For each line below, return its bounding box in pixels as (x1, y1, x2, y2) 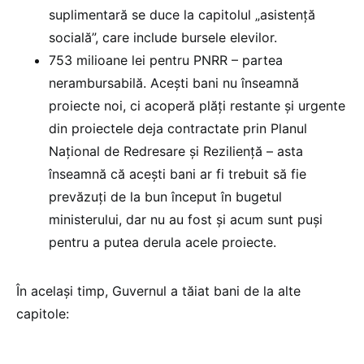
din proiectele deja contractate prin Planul (49, 119, 307, 136)
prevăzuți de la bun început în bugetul (49, 188, 282, 205)
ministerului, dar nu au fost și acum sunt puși (49, 210, 323, 227)
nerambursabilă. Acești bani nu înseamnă (49, 74, 299, 91)
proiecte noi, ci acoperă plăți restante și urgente (49, 97, 345, 114)
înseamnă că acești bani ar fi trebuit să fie (49, 165, 306, 182)
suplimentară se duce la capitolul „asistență (49, 6, 315, 23)
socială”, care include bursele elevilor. (49, 28, 277, 45)
